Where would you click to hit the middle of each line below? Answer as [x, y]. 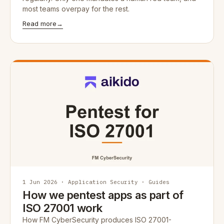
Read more [39, 23]
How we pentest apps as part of [103, 195]
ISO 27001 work [62, 208]
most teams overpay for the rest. [76, 8]
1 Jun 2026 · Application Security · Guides [96, 182]
